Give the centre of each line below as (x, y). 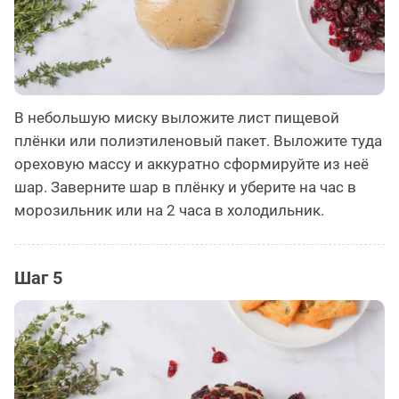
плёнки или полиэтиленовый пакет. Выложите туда (198, 140)
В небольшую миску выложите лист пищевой (177, 117)
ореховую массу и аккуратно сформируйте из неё (191, 163)
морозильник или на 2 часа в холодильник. (169, 210)
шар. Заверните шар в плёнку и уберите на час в (185, 187)
